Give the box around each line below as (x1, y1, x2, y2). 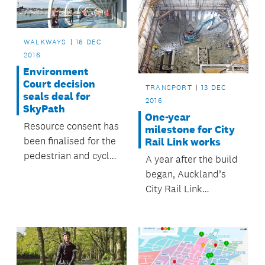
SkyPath (23, 102, 65, 115)
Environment (23, 64, 89, 78)
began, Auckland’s (145, 168, 226, 180)
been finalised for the (24, 134, 116, 147)
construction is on (145, 198, 222, 210)
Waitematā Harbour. (24, 179, 112, 191)
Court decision (23, 77, 95, 91)
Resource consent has (24, 119, 119, 132)
